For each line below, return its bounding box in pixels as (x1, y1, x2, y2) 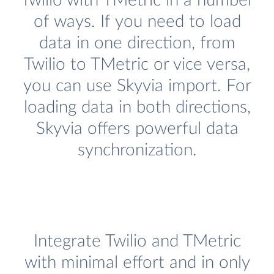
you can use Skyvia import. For (23, 77, 251, 95)
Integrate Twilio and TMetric (33, 232, 241, 251)
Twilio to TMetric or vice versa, (24, 56, 250, 74)
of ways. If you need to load (33, 13, 241, 31)
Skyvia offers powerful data (35, 120, 239, 138)
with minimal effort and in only (24, 254, 250, 272)
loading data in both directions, (23, 98, 251, 117)
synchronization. (77, 141, 197, 160)
